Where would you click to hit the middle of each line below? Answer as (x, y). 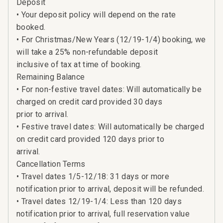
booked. (31, 27)
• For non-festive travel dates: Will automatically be (109, 90)
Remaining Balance (51, 77)
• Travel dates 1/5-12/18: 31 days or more (93, 177)
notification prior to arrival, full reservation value (103, 214)
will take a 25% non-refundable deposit (87, 52)
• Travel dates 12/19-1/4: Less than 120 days (99, 202)
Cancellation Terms (51, 164)
